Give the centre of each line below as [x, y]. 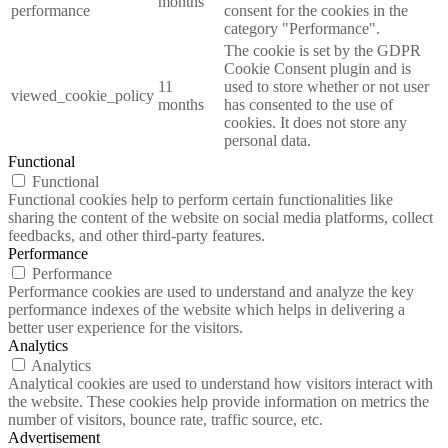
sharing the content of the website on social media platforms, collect [220, 217]
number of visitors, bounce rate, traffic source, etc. [165, 419]
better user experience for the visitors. [125, 327]
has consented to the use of [308, 104]
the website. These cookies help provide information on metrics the [218, 401]
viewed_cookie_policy [82, 95]
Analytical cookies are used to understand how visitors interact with [220, 383]
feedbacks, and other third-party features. [136, 235]
